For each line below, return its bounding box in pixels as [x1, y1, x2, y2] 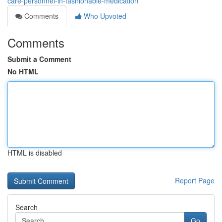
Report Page [175, 175, 215, 185]
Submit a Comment [7, 54, 71, 64]
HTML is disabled [7, 148, 62, 158]
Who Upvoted [82, 11, 126, 21]
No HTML [7, 66, 39, 76]
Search [15, 202, 38, 212]
